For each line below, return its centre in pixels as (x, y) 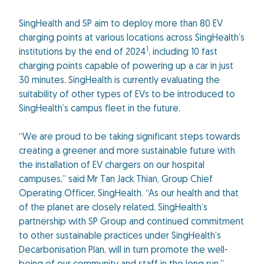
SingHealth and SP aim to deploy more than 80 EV (121, 24)
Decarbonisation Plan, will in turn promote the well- (123, 250)
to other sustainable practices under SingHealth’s (120, 236)
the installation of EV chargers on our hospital (112, 166)
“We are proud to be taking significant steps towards (130, 137)
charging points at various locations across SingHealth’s (132, 38)
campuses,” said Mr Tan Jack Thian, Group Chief (116, 180)
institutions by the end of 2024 (82, 52)
